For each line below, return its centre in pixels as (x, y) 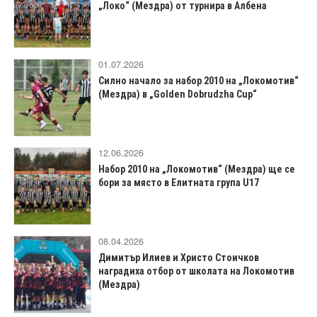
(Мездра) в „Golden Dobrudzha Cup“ (178, 94)
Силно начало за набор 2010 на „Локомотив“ (198, 81)
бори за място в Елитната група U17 (179, 183)
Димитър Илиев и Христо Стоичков (179, 258)
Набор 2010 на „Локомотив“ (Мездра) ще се (197, 169)
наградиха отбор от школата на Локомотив (196, 271)
